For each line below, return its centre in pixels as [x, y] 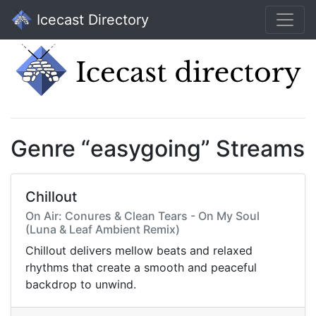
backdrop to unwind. [81, 285]
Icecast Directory [91, 20]
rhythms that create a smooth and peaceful [141, 268]
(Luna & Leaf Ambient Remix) [103, 230]
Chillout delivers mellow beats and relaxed [139, 251]
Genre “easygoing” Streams [158, 149]
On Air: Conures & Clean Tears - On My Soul [142, 216]
